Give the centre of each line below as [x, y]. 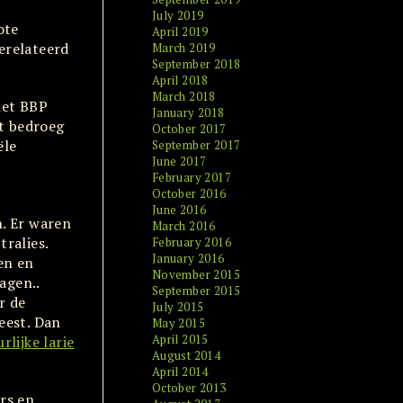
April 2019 [180, 31]
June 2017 [179, 161]
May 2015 [179, 323]
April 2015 [180, 339]
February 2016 [192, 242]
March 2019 [184, 48]
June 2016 [179, 210]
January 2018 [188, 112]
